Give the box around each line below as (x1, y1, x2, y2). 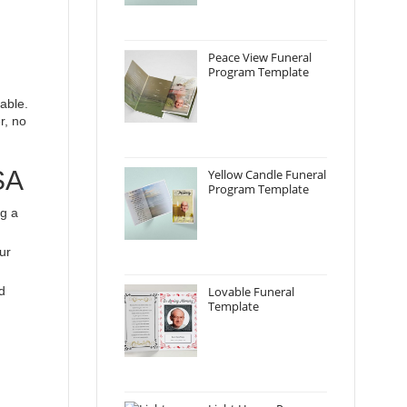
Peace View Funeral (208, 49, 312, 65)
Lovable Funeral (208, 283, 294, 300)
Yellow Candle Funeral (208, 166, 326, 183)
